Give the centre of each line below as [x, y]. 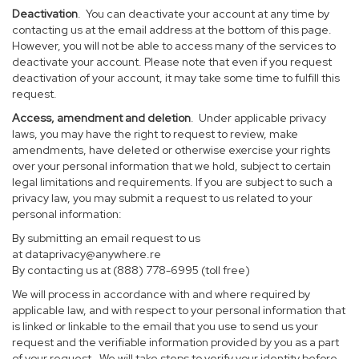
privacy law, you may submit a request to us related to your [162, 198]
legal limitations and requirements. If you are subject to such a [172, 182]
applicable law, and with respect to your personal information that [179, 310]
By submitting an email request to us [106, 238]
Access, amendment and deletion [101, 118]
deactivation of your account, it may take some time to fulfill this [176, 78]
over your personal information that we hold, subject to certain [171, 166]
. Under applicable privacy [258, 118]
